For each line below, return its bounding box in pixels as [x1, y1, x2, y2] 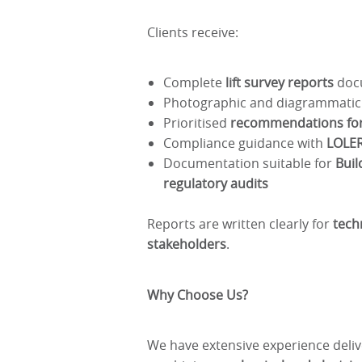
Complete [163, 74, 225, 91]
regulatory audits [163, 175, 268, 192]
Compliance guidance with [163, 134, 326, 152]
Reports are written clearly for [147, 215, 333, 233]
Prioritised [163, 114, 230, 132]
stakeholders [147, 235, 226, 253]
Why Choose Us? [147, 285, 248, 304]
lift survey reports [225, 74, 334, 91]
